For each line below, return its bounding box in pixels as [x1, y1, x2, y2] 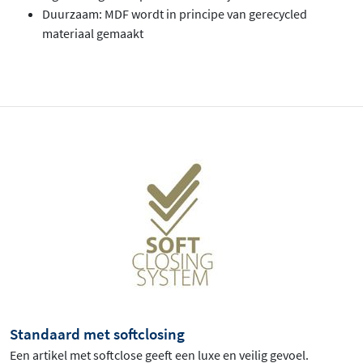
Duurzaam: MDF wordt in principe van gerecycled [42, 5, 307, 22]
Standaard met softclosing [10, 323, 185, 344]
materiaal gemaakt [42, 24, 143, 41]
